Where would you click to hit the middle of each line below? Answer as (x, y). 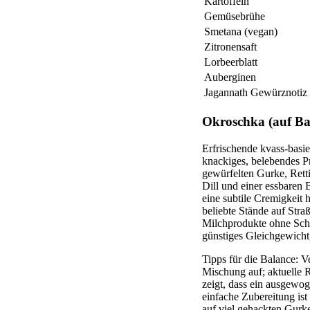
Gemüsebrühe (235, 17)
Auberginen (230, 77)
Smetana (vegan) (241, 32)
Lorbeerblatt (231, 62)
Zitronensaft (230, 47)
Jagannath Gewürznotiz (256, 93)
